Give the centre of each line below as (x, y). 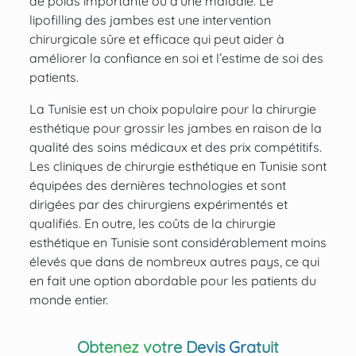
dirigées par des (78, 205)
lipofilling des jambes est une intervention (150, 20)
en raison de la (277, 128)
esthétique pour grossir (98, 128)
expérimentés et (239, 205)
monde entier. (68, 300)
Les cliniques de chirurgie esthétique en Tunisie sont (178, 166)
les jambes (199, 128)
